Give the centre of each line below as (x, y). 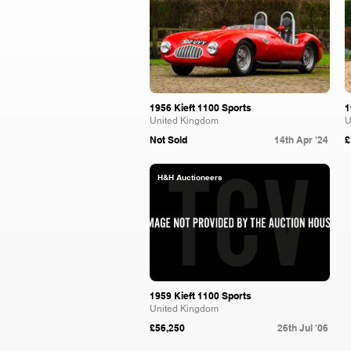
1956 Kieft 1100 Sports (201, 108)
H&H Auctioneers (190, 177)
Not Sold (168, 140)
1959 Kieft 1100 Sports (201, 296)
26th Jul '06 (303, 328)
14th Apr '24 (301, 140)
